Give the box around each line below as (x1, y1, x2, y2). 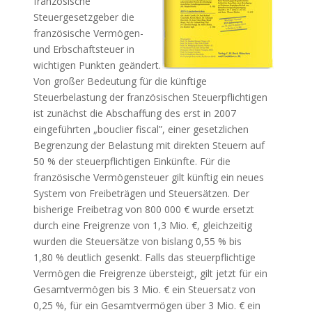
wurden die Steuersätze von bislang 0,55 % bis (33, 235, 242, 248)
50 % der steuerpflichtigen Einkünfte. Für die (33, 155, 231, 168)
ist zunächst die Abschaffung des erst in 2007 (33, 107, 236, 120)
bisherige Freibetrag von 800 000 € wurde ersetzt (33, 203, 254, 216)
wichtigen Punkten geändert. (33, 58, 161, 72)
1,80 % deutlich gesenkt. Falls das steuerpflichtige (33, 251, 256, 264)
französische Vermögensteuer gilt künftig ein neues (33, 171, 264, 184)
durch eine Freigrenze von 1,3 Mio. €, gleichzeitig (33, 219, 252, 232)
